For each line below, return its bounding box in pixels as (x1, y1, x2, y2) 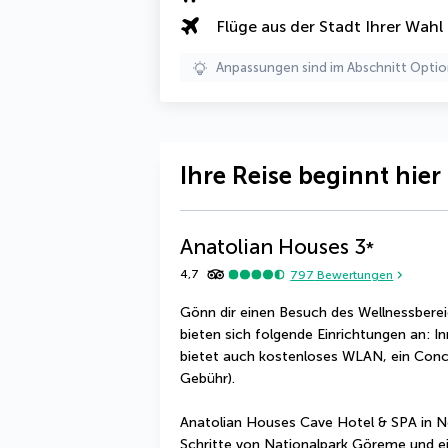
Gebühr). (180, 370, 235, 387)
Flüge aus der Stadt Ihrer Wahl (216, 16, 443, 36)
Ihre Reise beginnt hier (180, 161, 441, 190)
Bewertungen (314, 267, 394, 282)
